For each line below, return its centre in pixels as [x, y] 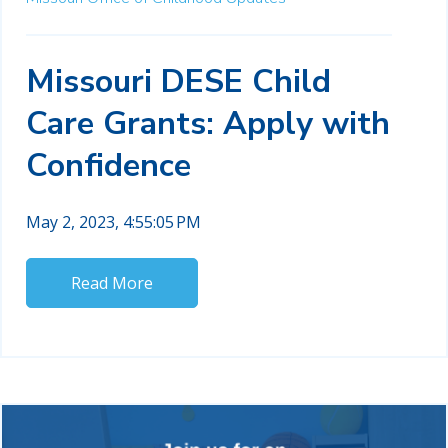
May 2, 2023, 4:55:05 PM [113, 221]
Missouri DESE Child [178, 81]
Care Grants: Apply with [208, 123]
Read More [112, 282]
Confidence [108, 165]
